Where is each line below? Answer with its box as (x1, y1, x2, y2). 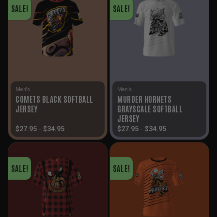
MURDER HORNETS (117, 94, 171, 104)
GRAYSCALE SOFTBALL (117, 104, 183, 114)
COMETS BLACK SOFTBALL (15, 94, 93, 104)
